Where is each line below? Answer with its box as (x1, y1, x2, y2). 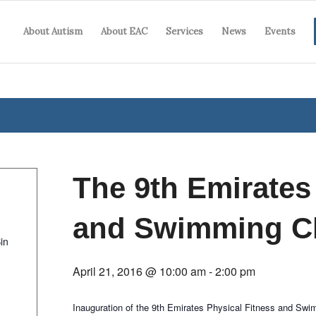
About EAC (101, 25, 147, 37)
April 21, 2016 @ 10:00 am (73, 263, 206, 279)
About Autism (23, 25, 83, 37)
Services (166, 25, 203, 37)
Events (265, 25, 296, 37)
